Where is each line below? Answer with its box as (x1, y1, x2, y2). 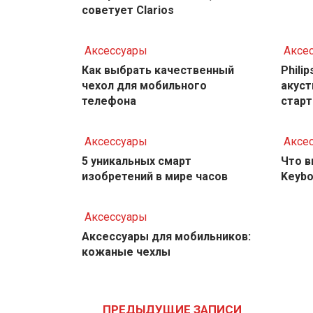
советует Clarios (82, 3, 174, 17)
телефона (82, 94, 136, 108)
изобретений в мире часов (82, 170, 228, 184)
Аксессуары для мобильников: (82, 230, 251, 244)
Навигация (81, 272, 181, 296)
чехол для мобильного (82, 79, 207, 93)
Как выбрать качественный (82, 64, 234, 78)
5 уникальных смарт (82, 154, 191, 168)
